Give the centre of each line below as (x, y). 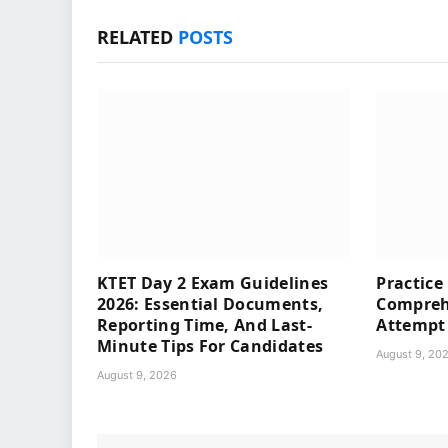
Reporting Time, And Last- (205, 325)
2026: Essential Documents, (210, 304)
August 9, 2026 (137, 375)
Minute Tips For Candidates (210, 346)
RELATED (137, 36)
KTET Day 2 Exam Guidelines (213, 283)
